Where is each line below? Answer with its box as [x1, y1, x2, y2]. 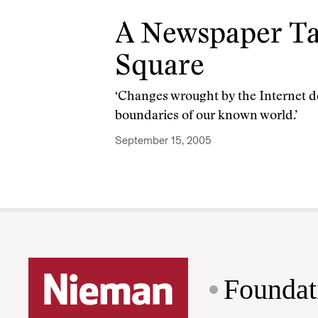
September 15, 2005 [115, 134, 212, 147]
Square [115, 54, 204, 82]
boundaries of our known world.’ [115, 110, 297, 123]
